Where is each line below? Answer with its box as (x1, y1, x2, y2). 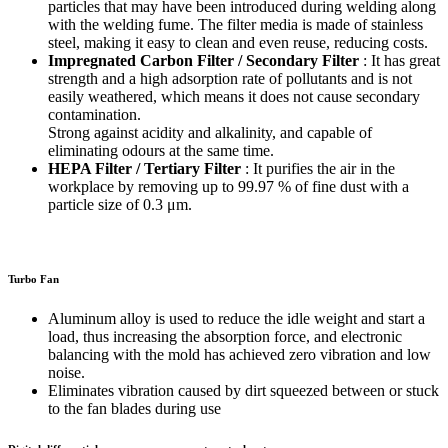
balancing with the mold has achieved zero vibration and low (48, 346, 431, 364)
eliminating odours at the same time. (48, 142, 274, 160)
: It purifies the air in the (241, 160, 395, 178)
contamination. (48, 106, 141, 124)
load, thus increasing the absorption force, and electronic (48, 328, 402, 346)
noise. (48, 364, 85, 382)
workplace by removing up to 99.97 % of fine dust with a (48, 178, 409, 196)
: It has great (359, 52, 440, 70)
